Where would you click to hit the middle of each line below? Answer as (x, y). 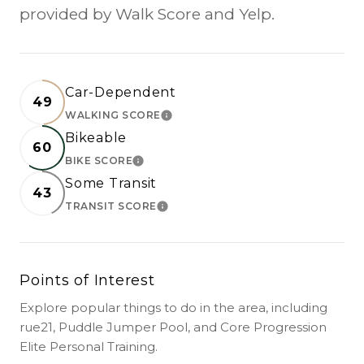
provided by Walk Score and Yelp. (147, 14)
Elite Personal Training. (89, 346)
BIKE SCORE (99, 160)
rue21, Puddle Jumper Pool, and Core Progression (173, 327)
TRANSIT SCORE (111, 206)
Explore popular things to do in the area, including (173, 307)
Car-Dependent (121, 92)
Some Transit (111, 183)
